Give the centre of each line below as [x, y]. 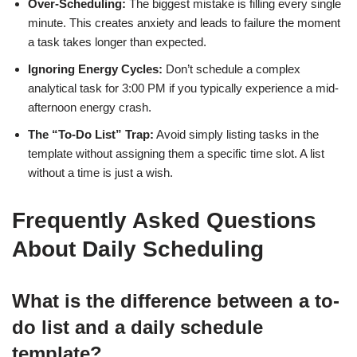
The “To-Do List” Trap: [91, 134]
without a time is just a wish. [100, 173]
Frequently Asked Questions [164, 220]
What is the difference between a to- [176, 301]
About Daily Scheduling [138, 249]
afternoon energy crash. [90, 107]
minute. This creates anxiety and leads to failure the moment [184, 23]
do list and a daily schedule [137, 327]
